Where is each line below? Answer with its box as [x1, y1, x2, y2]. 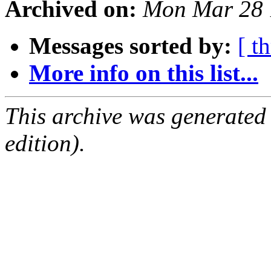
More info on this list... [29, 59, 258, 86]
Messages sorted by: [29, 32, 232, 59]
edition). [5, 129, 85, 156]
